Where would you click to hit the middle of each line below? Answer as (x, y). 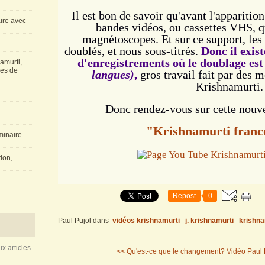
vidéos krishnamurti (146, 221)
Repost (184, 196)
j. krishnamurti (209, 221)
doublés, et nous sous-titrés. (132, 51)
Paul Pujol (75, 221)
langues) (113, 75)
